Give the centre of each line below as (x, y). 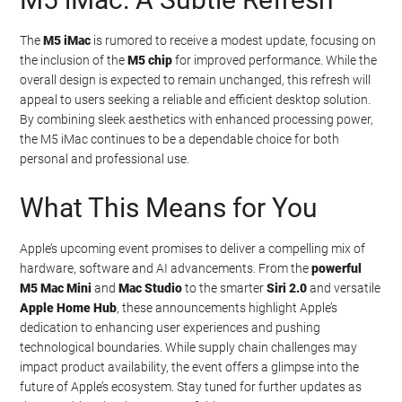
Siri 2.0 (287, 288)
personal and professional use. (105, 158)
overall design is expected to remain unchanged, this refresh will (196, 79)
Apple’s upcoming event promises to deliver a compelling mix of (193, 248)
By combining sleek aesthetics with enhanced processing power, (197, 119)
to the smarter (225, 288)
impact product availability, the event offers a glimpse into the (190, 367)
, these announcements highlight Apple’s (227, 307)
